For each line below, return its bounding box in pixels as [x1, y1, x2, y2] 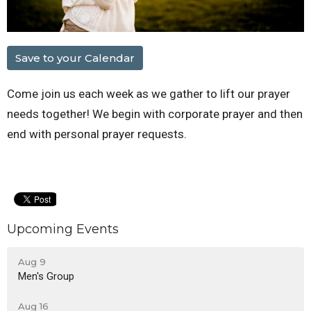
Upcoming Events [7, 221, 119, 237]
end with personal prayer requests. [7, 127, 187, 142]
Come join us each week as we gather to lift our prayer [7, 87, 290, 101]
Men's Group [18, 269, 74, 283]
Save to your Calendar [15, 51, 135, 65]
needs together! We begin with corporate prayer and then [7, 107, 303, 121]
